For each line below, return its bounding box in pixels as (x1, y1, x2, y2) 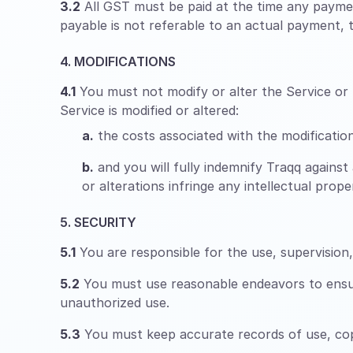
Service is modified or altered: (60, 102, 239, 118)
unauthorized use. (60, 295, 169, 310)
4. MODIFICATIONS (60, 54, 176, 69)
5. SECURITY (60, 214, 136, 230)
